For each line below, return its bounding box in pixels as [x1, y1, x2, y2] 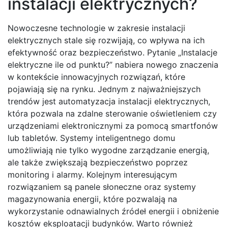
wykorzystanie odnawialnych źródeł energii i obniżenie [8, 206, 219, 217]
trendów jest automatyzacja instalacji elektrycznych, [8, 96, 210, 107]
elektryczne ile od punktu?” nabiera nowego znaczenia [8, 60, 218, 70]
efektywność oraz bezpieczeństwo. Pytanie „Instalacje [8, 47, 217, 58]
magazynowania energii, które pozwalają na [8, 194, 177, 205]
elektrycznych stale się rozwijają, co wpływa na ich [8, 35, 205, 46]
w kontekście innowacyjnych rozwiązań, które [8, 72, 185, 82]
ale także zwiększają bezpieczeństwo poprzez [8, 157, 188, 168]
